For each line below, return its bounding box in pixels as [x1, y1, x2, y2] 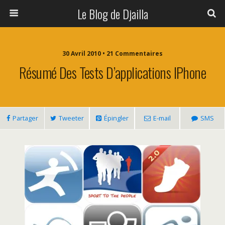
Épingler [103, 114, 129, 123]
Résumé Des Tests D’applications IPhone [19, 62, 206, 83]
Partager [12, 114, 38, 123]
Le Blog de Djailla [77, 5, 148, 23]
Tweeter [58, 114, 84, 123]
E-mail [153, 114, 171, 123]
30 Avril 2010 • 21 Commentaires [62, 49, 163, 58]
